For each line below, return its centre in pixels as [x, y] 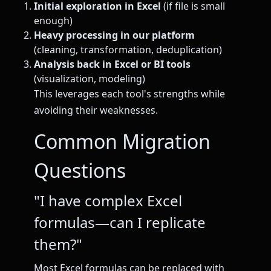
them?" [58, 244]
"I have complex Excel [108, 201]
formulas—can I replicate [120, 223]
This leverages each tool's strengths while [129, 94]
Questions [80, 171]
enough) [53, 21]
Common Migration [122, 142]
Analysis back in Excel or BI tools [112, 64]
